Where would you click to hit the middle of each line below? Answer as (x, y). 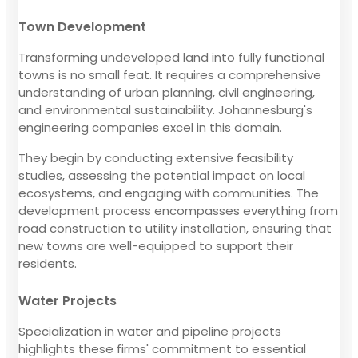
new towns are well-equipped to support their (156, 245)
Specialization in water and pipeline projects (150, 331)
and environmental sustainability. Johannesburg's (165, 109)
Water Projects (68, 300)
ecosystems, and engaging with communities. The (169, 193)
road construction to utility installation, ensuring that (175, 228)
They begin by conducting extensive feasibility (156, 157)
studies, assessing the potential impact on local (162, 175)
